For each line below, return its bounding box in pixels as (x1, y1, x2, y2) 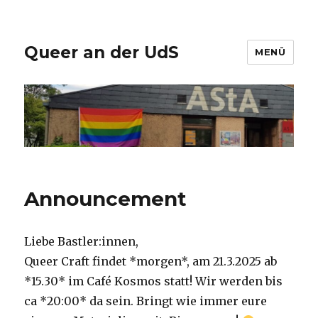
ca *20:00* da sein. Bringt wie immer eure (24, 294, 268, 309)
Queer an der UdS (24, 42, 180, 62)
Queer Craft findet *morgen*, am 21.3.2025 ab (24, 254, 278, 269)
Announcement (24, 187, 187, 212)
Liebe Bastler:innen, (24, 234, 139, 249)
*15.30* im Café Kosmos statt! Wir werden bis (24, 274, 283, 289)
